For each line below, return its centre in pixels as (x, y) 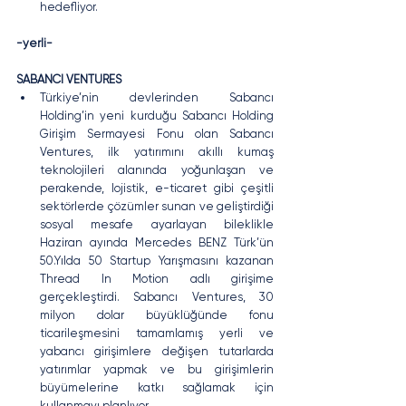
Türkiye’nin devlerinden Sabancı (157, 97)
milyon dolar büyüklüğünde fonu (157, 314)
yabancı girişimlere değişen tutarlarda (157, 351)
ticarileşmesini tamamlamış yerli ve (157, 333)
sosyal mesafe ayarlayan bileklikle (157, 224)
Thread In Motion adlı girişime (157, 278)
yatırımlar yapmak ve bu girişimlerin (157, 369)
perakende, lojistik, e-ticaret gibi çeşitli (157, 188)
